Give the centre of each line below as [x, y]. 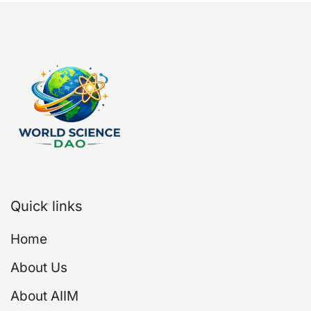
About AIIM [44, 296]
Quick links [47, 207]
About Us [39, 268]
